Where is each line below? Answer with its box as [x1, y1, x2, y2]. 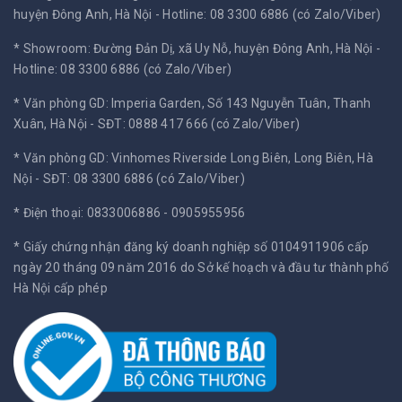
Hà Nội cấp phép [13, 281, 108, 296]
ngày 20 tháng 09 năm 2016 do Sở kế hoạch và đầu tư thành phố [13, 260, 389, 275]
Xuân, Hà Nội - [13, 117, 98, 132]
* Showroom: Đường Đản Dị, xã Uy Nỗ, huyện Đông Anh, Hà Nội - [13, 41, 380, 57]
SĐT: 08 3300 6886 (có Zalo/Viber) [42, 171, 245, 187]
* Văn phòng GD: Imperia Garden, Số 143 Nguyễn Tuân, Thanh [13, 96, 371, 111]
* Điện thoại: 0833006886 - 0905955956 [13, 205, 246, 221]
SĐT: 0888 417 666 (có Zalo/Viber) [97, 117, 300, 132]
